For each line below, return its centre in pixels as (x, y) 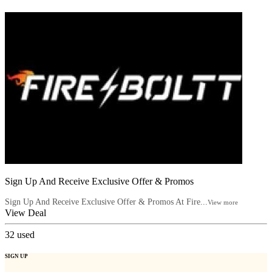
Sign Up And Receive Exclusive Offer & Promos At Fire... (106, 202)
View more (223, 202)
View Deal (25, 213)
